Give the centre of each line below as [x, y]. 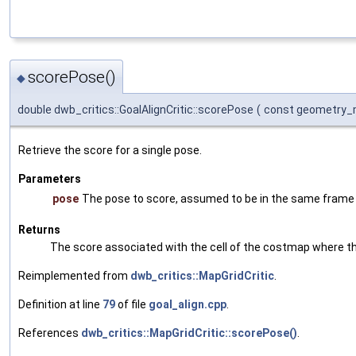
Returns [39, 230]
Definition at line [60, 305]
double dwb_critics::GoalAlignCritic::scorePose [135, 110]
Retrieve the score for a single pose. [110, 151]
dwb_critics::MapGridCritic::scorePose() [189, 333]
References [50, 333]
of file [132, 305]
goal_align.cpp [188, 305]
